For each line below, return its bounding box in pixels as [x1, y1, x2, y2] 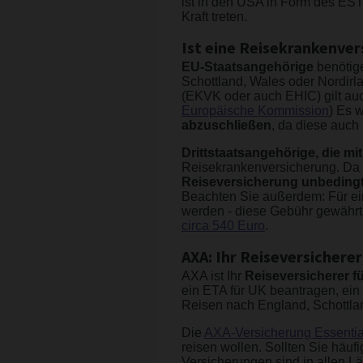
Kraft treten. [181, 10, 247, 24]
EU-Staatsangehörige [181, 60, 317, 75]
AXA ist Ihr [181, 269, 245, 284]
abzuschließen [181, 118, 271, 133]
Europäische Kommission [181, 104, 329, 118]
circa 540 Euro [181, 219, 265, 233]
